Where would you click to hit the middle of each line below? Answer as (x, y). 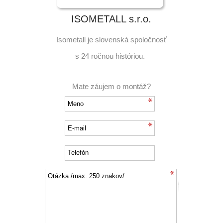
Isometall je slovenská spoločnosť (111, 39)
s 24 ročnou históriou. (110, 56)
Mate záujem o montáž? (111, 86)
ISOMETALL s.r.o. (111, 19)
